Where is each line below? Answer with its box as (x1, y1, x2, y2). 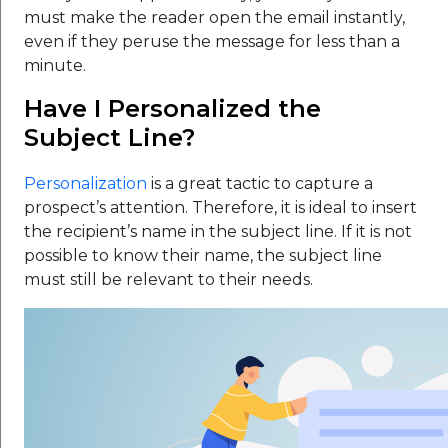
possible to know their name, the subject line (24, 245, 382, 265)
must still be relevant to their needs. (24, 269, 313, 289)
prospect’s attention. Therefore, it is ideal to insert (24, 197, 417, 217)
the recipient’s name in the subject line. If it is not (24, 221, 412, 241)
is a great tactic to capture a (147, 173, 373, 193)
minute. (24, 55, 86, 75)
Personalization (24, 173, 147, 193)
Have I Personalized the (24, 93, 321, 123)
